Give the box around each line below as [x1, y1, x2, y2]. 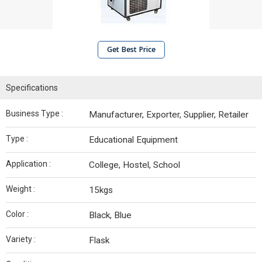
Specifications [6, 83, 58, 92]
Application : [6, 159, 51, 168]
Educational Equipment [89, 135, 178, 145]
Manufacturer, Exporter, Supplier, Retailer [89, 109, 249, 120]
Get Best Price [106, 44, 156, 54]
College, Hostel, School [89, 160, 180, 170]
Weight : [6, 184, 35, 194]
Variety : [6, 235, 36, 244]
